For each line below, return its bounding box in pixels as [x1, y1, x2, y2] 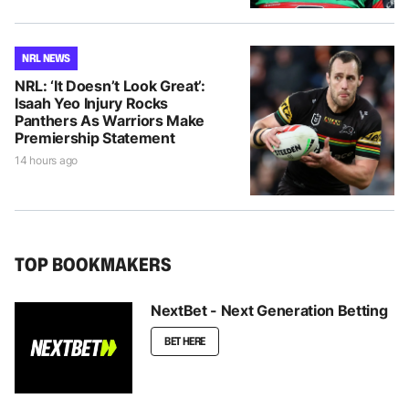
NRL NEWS [22, 49, 71, 66]
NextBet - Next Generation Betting [151, 300, 388, 320]
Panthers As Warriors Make [15, 110, 204, 130]
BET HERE [164, 332, 206, 349]
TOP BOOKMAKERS [15, 250, 172, 277]
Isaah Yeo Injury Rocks [15, 93, 168, 112]
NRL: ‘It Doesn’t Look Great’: [15, 76, 205, 95]
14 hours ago [15, 152, 79, 167]
